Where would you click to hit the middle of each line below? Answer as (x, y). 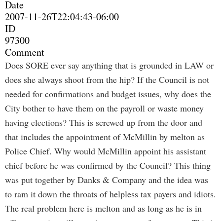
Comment (25, 52)
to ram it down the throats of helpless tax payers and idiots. (110, 194)
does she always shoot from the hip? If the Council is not (107, 79)
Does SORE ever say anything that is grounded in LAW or (109, 65)
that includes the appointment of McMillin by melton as (105, 137)
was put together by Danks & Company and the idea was (107, 180)
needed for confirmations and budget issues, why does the (108, 94)
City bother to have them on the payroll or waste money (104, 108)
